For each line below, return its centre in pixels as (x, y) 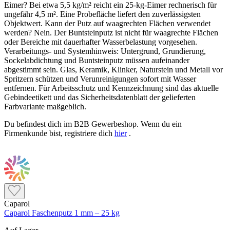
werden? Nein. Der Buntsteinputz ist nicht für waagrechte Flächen (111, 33)
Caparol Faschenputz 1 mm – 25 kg (62, 213)
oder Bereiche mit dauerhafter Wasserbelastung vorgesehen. (101, 42)
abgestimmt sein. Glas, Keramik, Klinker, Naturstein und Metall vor (113, 70)
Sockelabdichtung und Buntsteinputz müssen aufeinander (97, 61)
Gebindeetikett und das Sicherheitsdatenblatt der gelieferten (100, 98)
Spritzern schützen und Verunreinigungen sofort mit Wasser (100, 79)
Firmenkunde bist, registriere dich (59, 133)
